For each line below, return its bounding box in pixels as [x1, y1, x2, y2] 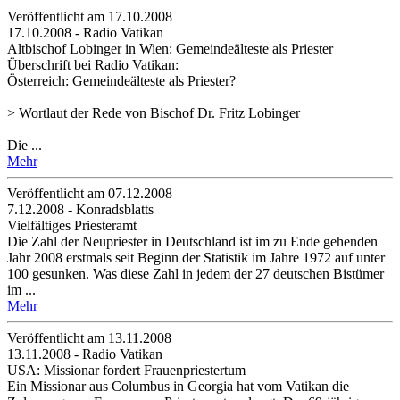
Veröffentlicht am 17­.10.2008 [7, 8, 172, 24]
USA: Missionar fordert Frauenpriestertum [7, 362, 246, 378]
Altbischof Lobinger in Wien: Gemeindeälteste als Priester [7, 40, 333, 56]
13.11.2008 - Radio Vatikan [7, 346, 162, 362]
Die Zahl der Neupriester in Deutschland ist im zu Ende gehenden [7, 233, 378, 249]
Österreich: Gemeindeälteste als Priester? [7, 72, 236, 88]
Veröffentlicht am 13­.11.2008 [7, 329, 171, 346]
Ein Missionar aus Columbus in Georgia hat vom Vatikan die [7, 378, 349, 394]
